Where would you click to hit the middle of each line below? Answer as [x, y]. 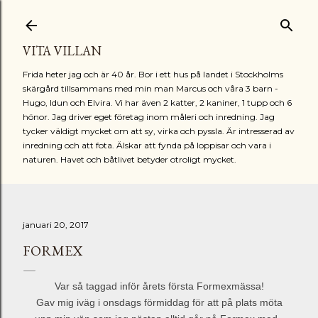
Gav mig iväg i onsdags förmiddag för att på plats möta [159, 302]
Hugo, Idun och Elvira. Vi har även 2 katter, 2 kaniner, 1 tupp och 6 [157, 103]
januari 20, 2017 [56, 225]
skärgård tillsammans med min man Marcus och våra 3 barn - [150, 88]
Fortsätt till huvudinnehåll [159, 18]
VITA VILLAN [62, 51]
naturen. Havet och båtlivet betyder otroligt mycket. [130, 159]
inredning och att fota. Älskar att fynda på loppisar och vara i [147, 145]
